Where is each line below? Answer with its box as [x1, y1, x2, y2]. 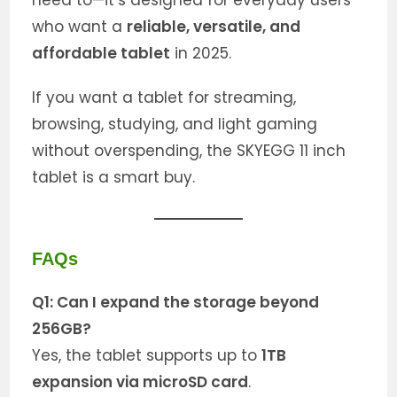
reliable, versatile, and [127, 16, 301, 38]
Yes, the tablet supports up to [32, 345, 262, 367]
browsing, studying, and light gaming [32, 113, 318, 136]
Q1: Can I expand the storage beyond [32, 292, 320, 314]
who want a [32, 16, 128, 38]
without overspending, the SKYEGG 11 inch [32, 140, 346, 162]
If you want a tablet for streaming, [32, 87, 297, 109]
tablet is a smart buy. [32, 167, 196, 189]
